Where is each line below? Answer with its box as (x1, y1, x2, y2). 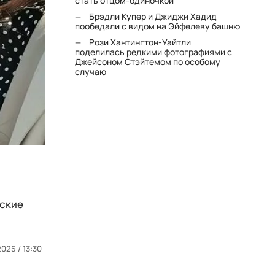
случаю (75, 66, 107, 77)
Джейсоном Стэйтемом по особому (75, 56, 221, 68)
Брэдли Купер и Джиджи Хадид (89, 10, 217, 22)
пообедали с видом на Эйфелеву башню (75, 20, 241, 32)
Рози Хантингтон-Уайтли (89, 36, 192, 48)
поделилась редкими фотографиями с (75, 46, 233, 58)
